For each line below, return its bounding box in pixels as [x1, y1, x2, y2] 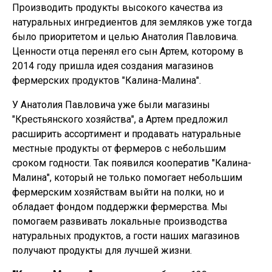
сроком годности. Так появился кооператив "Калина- [12, 157, 251, 169]
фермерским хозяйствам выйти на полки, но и [12, 186, 224, 198]
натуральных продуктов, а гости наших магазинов [12, 230, 240, 242]
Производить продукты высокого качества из [12, 2, 223, 13]
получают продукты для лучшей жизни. [12, 245, 192, 256]
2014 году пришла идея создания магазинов [12, 60, 214, 72]
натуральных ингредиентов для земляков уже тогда [12, 16, 252, 28]
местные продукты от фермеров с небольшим [12, 143, 226, 154]
